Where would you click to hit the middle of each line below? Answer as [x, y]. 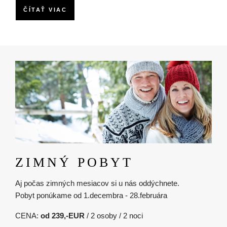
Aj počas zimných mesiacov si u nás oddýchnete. [97, 183]
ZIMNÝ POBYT [74, 162]
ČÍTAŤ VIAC [45, 9]
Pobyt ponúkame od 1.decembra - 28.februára [91, 195]
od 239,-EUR [64, 215]
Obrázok [29, 66]
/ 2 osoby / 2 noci [115, 215]
